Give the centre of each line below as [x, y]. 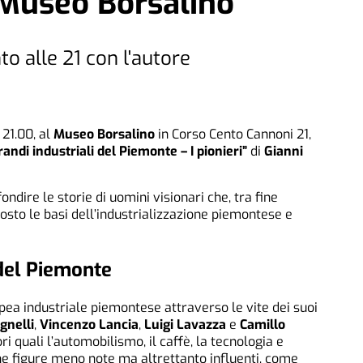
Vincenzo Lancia [89, 324]
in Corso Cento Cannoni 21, [233, 135]
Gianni [284, 152]
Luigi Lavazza [185, 324]
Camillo [263, 324]
